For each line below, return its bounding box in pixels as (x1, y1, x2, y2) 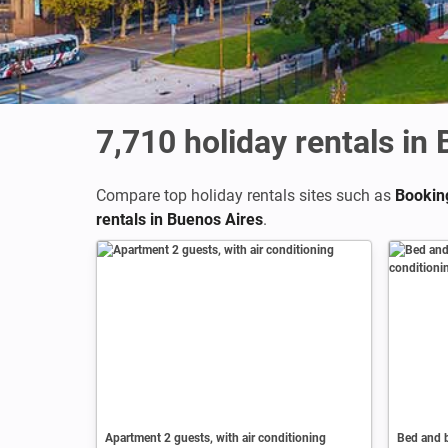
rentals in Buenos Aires (96, 210, 263, 229)
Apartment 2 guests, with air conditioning (105, 430, 326, 445)
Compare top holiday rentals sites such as (96, 186, 395, 205)
